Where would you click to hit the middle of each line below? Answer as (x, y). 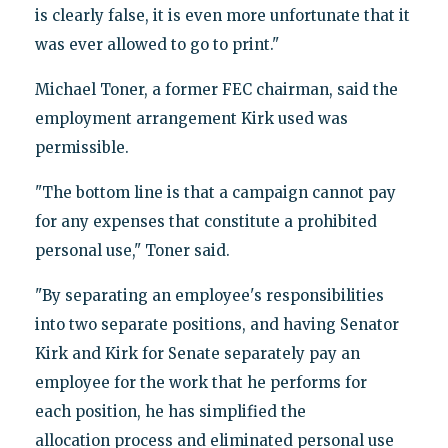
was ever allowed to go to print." (156, 45)
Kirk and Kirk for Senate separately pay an (197, 354)
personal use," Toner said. (132, 251)
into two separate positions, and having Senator (216, 325)
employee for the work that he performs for (200, 383)
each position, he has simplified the (170, 412)
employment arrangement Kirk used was (191, 119)
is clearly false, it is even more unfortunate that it (222, 16)
